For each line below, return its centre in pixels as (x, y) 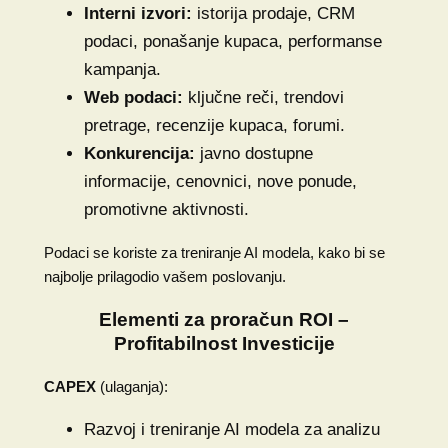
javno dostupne (253, 153)
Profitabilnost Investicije (224, 343)
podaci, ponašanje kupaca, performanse (232, 41)
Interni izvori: (137, 13)
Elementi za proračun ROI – (224, 319)
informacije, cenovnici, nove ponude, (220, 181)
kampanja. (122, 69)
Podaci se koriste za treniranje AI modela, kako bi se (214, 252)
